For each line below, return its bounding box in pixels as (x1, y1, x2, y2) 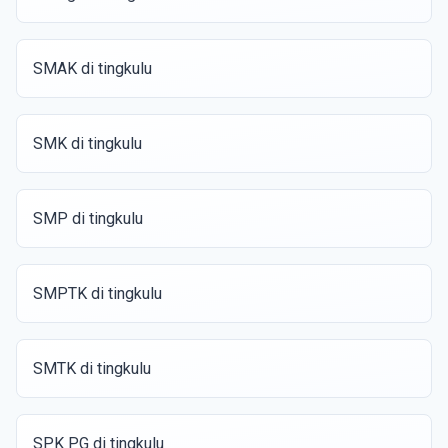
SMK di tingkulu (33, 134, 142, 153)
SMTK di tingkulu (33, 359, 151, 378)
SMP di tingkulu (33, 209, 143, 228)
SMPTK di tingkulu (33, 284, 162, 303)
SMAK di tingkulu (33, 59, 152, 78)
